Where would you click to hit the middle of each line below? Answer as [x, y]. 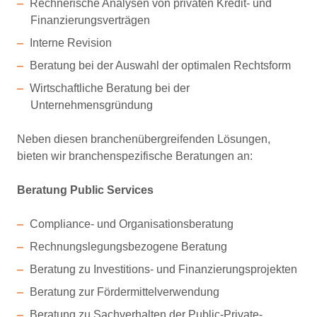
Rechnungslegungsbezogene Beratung [128, 247]
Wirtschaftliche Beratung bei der [109, 88]
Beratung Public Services [85, 190]
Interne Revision [70, 43]
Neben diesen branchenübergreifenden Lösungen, [144, 139]
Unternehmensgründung [92, 105]
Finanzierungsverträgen [91, 20]
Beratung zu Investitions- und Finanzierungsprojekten [163, 269]
